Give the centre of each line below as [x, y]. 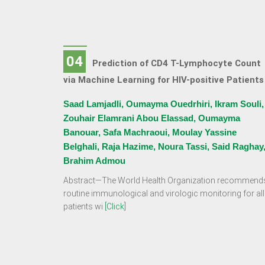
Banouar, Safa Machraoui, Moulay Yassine [150, 132]
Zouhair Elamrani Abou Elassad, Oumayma [152, 118]
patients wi [84, 206]
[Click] [115, 206]
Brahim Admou [94, 161]
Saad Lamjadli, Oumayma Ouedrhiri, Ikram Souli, [164, 104]
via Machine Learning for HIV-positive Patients [164, 80]
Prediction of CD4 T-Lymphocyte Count [177, 63]
